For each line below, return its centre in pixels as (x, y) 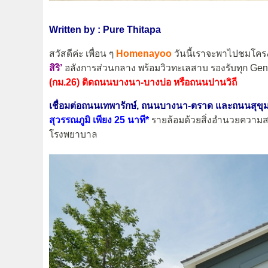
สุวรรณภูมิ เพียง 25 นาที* (99, 120)
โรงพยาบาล (73, 135)
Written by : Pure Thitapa (105, 29)
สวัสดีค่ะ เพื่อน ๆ (83, 53)
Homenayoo (144, 53)
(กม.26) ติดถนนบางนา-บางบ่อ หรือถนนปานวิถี (143, 82)
